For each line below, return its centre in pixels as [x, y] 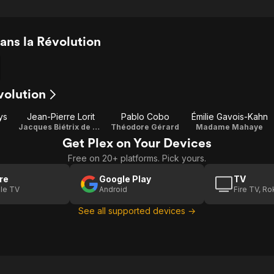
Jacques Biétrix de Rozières [96, 127]
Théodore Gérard [145, 127]
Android [113, 189]
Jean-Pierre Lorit [61, 117]
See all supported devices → [137, 211]
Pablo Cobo [145, 117]
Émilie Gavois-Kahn [229, 117]
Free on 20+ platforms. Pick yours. [137, 158]
